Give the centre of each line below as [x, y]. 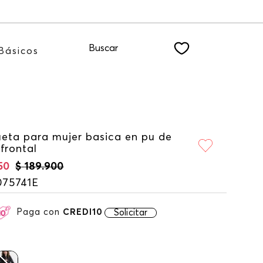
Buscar [104, 48]
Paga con [40, 212]
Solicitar [131, 213]
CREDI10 [83, 212]
